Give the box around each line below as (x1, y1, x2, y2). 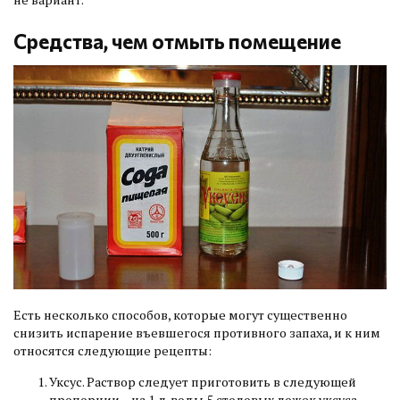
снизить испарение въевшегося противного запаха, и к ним (13, 324, 380, 342)
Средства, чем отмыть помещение (13, 29, 341, 54)
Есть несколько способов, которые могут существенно (13, 306, 347, 324)
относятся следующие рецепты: (13, 342, 212, 360)
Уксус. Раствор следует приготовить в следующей (49, 372, 356, 390)
